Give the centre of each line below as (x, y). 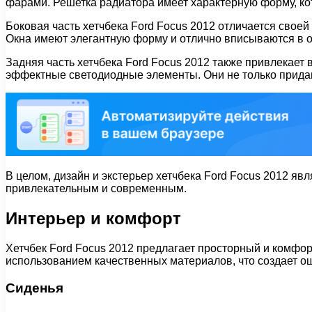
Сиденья (34, 288)
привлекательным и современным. (96, 189)
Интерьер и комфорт (93, 218)
